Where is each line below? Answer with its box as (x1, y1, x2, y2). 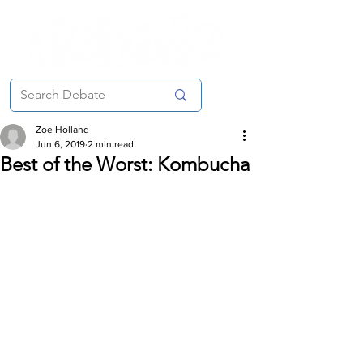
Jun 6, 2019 (36, 139, 85, 150)
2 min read (88, 139, 134, 150)
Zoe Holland (36, 124, 89, 135)
